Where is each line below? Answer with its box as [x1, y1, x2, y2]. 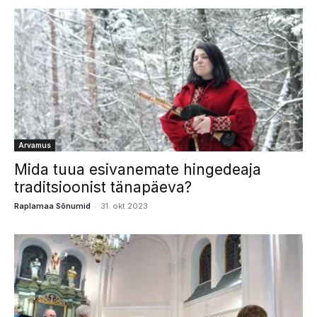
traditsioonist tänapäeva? [14, 178, 192, 196]
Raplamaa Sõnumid [14, 200, 91, 211]
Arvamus [18, 140, 51, 149]
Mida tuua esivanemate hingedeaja [14, 160, 261, 178]
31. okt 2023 [100, 200, 148, 211]
